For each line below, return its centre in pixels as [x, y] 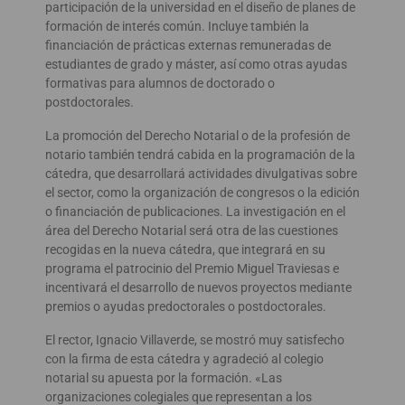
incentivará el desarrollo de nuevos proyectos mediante [198, 288]
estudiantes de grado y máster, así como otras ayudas [196, 65]
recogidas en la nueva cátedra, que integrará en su [185, 250]
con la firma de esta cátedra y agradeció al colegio [184, 359]
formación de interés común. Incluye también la [177, 27]
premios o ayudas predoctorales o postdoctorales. [186, 307]
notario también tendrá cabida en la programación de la [200, 155]
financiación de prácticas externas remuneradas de [188, 46]
